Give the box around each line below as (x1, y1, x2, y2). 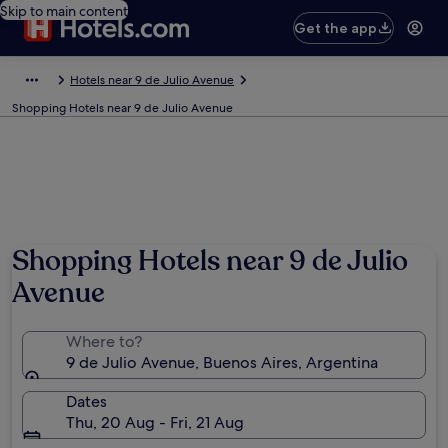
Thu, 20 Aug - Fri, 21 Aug (66, 412, 244, 433)
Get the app (294, 19, 378, 37)
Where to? (66, 331, 142, 352)
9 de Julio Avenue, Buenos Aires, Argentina (66, 352, 378, 373)
